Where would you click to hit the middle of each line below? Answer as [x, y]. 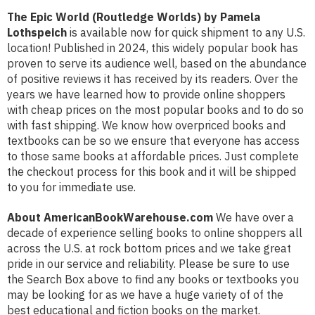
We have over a [253, 218]
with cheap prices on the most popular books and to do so [155, 110]
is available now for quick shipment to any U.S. [186, 33]
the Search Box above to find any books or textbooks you [153, 279]
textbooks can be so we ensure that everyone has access [153, 141]
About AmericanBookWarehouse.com [110, 218]
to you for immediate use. [71, 187]
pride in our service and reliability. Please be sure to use [148, 264]
